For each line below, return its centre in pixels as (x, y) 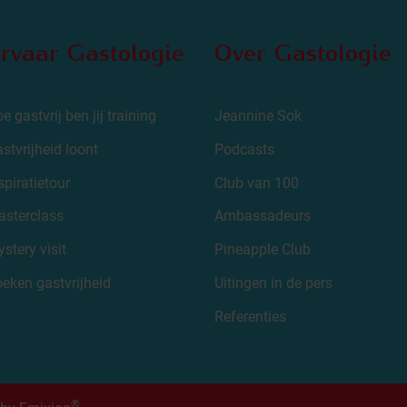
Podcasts (244, 149)
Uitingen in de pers (273, 283)
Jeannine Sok (258, 116)
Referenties (250, 316)
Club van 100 (257, 183)
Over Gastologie (303, 51)
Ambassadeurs (263, 216)
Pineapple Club (263, 250)
